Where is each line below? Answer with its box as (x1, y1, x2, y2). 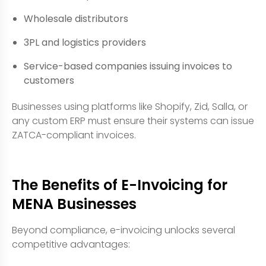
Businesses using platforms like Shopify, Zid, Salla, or (12, 99, 248, 113)
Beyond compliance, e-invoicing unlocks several (12, 223, 235, 237)
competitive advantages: (12, 237, 130, 251)
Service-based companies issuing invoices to (24, 59, 232, 73)
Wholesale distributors (24, 11, 128, 26)
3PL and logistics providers (24, 35, 146, 49)
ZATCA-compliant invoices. (12, 128, 136, 142)
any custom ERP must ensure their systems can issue (12, 113, 254, 128)
